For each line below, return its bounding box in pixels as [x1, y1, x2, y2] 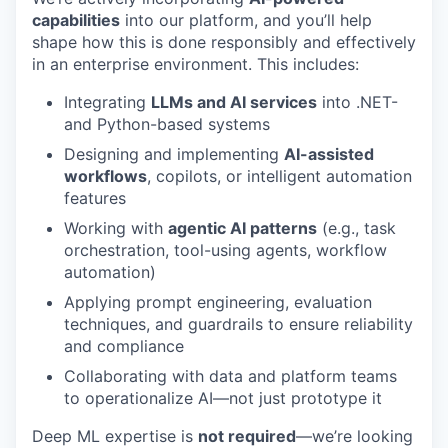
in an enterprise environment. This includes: [32, 54, 359, 75]
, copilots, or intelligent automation [147, 166, 412, 187]
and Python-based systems [64, 114, 270, 135]
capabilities [32, 10, 120, 31]
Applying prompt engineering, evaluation [64, 292, 372, 313]
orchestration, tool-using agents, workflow [64, 240, 387, 261]
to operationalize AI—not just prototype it [64, 388, 382, 409]
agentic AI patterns [168, 218, 317, 239]
